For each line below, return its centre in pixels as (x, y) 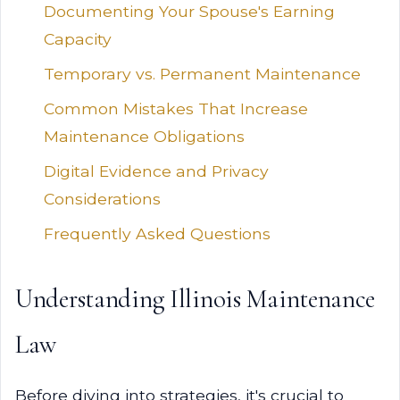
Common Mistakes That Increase (176, 108)
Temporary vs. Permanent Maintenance (202, 74)
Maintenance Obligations (144, 136)
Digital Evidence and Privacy (156, 171)
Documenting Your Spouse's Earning (189, 11)
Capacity (78, 39)
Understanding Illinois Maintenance (196, 299)
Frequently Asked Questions (157, 233)
